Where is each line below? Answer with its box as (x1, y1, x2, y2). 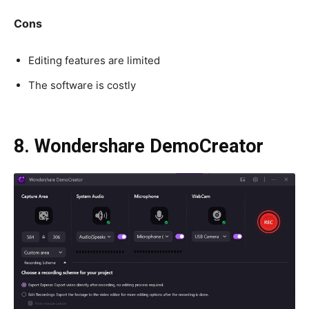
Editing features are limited (28, 53, 160, 67)
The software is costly (28, 78, 136, 92)
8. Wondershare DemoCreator (14, 134, 263, 157)
